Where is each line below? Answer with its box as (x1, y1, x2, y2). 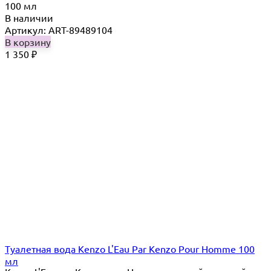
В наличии (5, 11, 53, 24)
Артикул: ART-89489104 (5, 23, 113, 36)
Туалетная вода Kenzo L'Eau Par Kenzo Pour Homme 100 (5, 242, 255, 255)
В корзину (5, 35, 51, 48)
